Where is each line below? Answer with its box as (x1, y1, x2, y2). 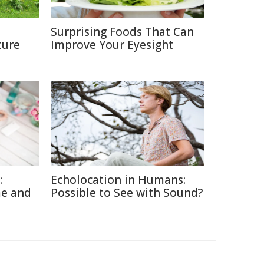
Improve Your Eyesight (51, 37, 173, 52)
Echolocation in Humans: (51, 171, 186, 187)
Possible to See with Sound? (51, 184, 203, 200)
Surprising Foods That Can (51, 24, 194, 39)
